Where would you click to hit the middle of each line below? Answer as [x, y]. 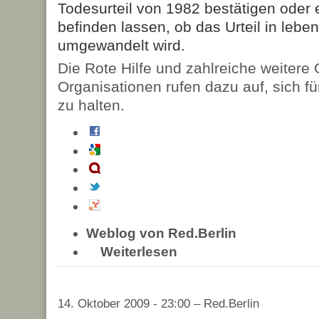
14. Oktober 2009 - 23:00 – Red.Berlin [158, 303]
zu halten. [91, 105]
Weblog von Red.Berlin [161, 234]
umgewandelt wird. [121, 45]
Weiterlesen [139, 252]
